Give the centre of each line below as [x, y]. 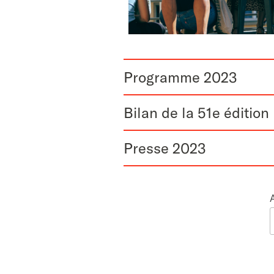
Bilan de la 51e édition [197, 112]
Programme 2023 [181, 77]
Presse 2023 [165, 148]
